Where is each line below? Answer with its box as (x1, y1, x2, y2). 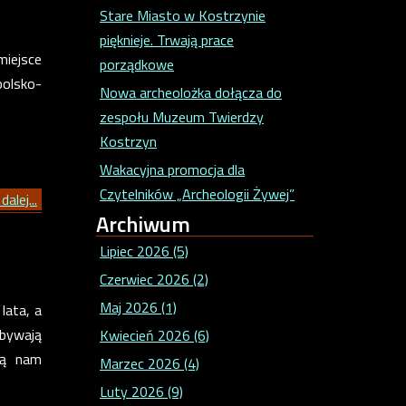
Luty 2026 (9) (100, 381, 183, 403)
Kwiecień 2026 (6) (100, 324, 209, 347)
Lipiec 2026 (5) (100, 240, 188, 263)
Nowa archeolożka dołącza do (100, 81, 282, 103)
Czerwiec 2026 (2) (100, 268, 208, 291)
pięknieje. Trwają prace (100, 28, 234, 51)
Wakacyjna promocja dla (100, 158, 245, 180)
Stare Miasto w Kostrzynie (100, 4, 266, 26)
